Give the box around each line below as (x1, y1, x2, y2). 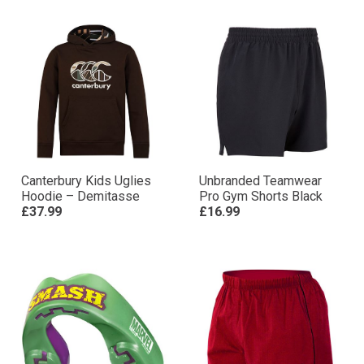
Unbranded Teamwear (199, 173, 322, 188)
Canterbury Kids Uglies (21, 173, 151, 188)
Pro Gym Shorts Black (199, 188, 323, 204)
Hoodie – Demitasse (21, 188, 140, 204)
